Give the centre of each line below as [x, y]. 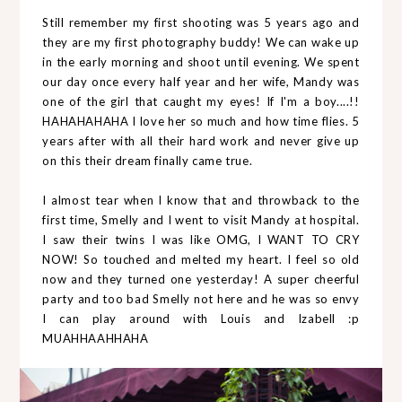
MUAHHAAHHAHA [96, 338]
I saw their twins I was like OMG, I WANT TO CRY [201, 239]
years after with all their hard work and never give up [201, 140]
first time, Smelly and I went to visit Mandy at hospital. [201, 219]
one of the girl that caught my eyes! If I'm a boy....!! [201, 101]
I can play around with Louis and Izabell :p [201, 318]
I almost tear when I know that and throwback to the [201, 200]
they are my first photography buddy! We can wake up [201, 42]
